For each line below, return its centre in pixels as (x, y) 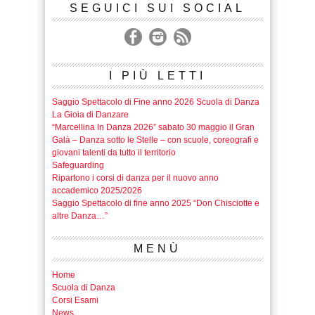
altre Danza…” (80, 216)
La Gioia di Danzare (90, 115)
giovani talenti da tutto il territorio (114, 153)
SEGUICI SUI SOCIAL (157, 8)
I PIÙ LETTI (157, 76)
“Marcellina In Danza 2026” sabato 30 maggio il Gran (153, 128)
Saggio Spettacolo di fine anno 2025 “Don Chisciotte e (156, 204)
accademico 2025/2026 (97, 191)
